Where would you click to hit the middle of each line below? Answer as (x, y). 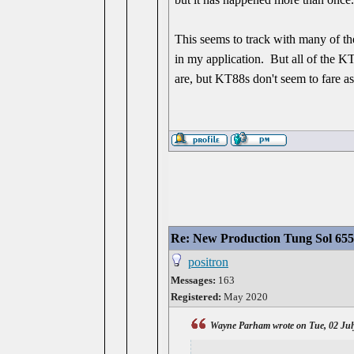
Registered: (196, 297)
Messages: (193, 280)
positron (208, 262)
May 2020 (245, 297)
